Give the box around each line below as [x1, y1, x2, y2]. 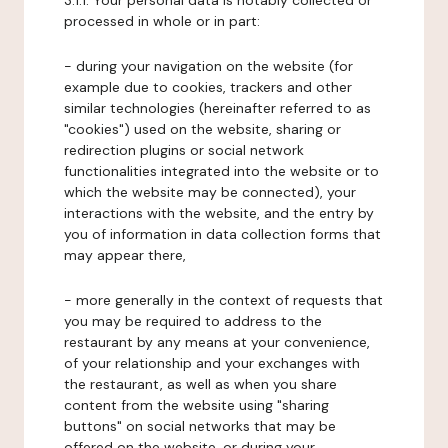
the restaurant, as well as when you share [64, 375, 337, 393]
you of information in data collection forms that [64, 225, 381, 243]
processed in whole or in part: [64, 12, 260, 30]
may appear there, [64, 246, 186, 264]
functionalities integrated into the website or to [64, 162, 379, 180]
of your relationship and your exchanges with [64, 354, 360, 372]
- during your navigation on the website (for [64, 57, 353, 75]
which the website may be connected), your [64, 183, 356, 201]
